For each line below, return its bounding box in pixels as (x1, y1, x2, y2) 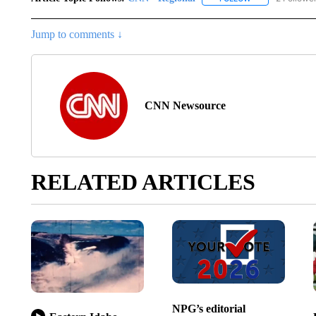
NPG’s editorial (171, 302, 245, 315)
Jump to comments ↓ (30, 28, 123, 41)
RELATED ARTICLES (30, 169, 255, 195)
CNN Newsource (144, 99, 226, 112)
